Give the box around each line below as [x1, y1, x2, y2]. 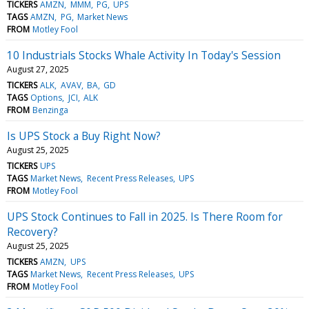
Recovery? [7, 223, 58, 239]
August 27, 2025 [7, 63, 69, 75]
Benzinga [32, 103, 69, 116]
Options [30, 91, 63, 103]
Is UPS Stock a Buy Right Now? [7, 128, 161, 143]
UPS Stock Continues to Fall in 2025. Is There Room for [7, 208, 283, 224]
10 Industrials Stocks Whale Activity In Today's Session [7, 47, 281, 63]
